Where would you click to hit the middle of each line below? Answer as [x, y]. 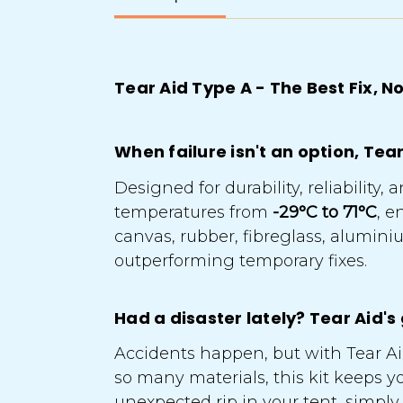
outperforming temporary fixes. [241, 260]
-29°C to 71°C [322, 212]
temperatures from [191, 212]
